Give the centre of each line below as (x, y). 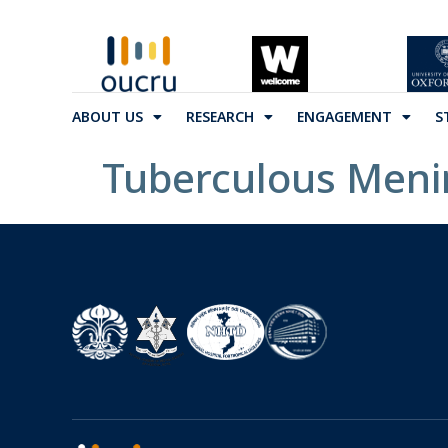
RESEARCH (220, 116)
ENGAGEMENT (344, 116)
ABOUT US (107, 116)
